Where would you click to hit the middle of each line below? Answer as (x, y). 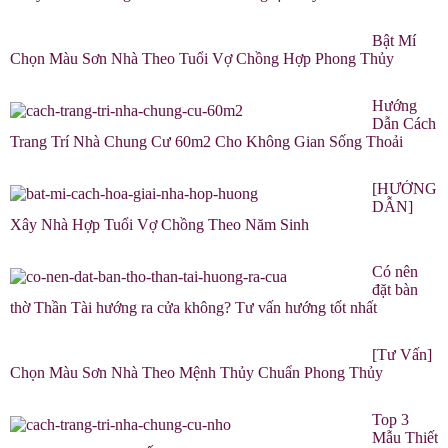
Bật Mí (394, 41)
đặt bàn (395, 290)
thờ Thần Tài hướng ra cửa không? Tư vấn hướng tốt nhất (193, 308)
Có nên (395, 272)
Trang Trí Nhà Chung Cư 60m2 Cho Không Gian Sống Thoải (206, 142)
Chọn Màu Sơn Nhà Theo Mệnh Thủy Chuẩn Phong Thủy (196, 373)
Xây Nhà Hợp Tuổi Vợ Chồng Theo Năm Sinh (159, 225)
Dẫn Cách (404, 124)
